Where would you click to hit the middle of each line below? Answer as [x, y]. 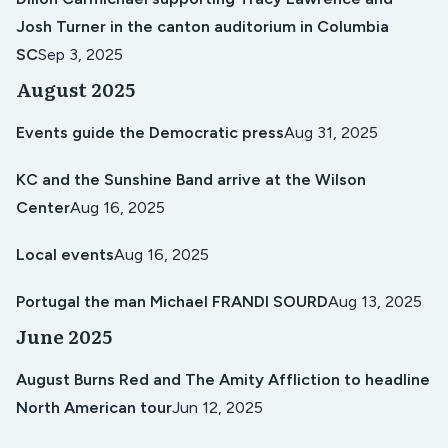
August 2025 [75, 88]
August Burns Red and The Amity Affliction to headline [223, 379]
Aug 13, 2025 [375, 302]
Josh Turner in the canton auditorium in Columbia [202, 27]
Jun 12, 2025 [217, 407]
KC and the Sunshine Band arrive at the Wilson [191, 179]
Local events [65, 254]
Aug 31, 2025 [331, 132]
